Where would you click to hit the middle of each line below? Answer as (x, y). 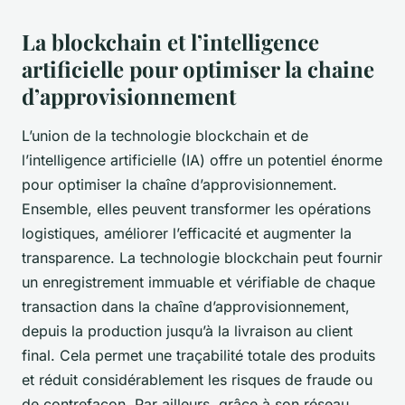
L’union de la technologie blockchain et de (165, 135)
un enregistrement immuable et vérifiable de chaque (198, 282)
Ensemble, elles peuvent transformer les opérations (196, 208)
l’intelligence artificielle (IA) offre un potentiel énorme (202, 160)
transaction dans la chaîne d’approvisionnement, (186, 306)
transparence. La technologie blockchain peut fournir (202, 257)
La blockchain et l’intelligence (170, 41)
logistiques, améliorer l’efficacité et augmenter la (187, 233)
